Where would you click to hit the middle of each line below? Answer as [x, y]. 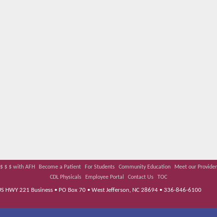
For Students [100, 167]
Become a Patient [60, 167]
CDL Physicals [66, 178]
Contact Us [141, 178]
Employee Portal [105, 178]
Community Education [144, 167]
